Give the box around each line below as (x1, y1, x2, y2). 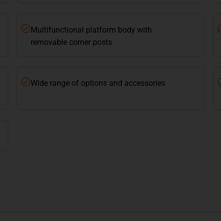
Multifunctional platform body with (31, 25, 152, 35)
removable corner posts (31, 37, 112, 47)
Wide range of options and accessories (31, 78, 166, 88)
